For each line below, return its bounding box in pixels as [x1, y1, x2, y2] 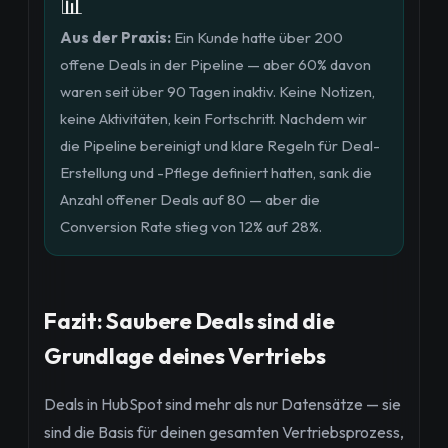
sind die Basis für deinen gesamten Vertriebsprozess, [44, 422, 404, 442]
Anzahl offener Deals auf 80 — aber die [60, 190, 320, 209]
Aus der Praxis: [60, 28, 171, 47]
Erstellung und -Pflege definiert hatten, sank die [60, 163, 372, 182]
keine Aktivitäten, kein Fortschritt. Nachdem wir [60, 109, 367, 128]
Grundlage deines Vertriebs [44, 342, 326, 370]
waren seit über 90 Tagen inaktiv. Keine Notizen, [60, 82, 375, 101]
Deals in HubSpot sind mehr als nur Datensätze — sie [44, 394, 401, 414]
